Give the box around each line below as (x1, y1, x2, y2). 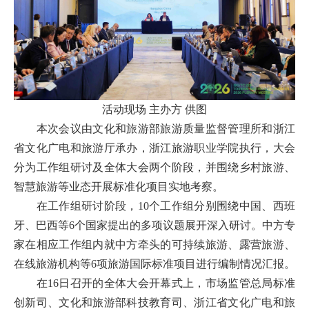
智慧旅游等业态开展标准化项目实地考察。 (14, 181, 223, 193)
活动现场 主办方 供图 (102, 103, 207, 116)
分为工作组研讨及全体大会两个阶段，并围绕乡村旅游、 (14, 161, 295, 174)
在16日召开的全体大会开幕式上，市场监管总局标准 (14, 277, 295, 290)
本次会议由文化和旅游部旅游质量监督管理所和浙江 (14, 123, 295, 135)
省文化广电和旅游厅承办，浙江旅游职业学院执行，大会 (14, 142, 295, 154)
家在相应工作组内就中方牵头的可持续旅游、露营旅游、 (14, 239, 295, 251)
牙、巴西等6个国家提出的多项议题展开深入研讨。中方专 (14, 219, 295, 232)
